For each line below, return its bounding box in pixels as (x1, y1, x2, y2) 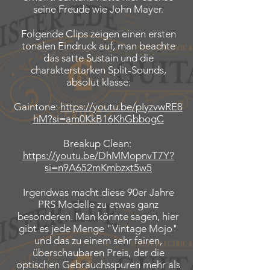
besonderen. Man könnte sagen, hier (17, 210, 179, 222)
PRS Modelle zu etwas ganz (38, 198, 159, 210)
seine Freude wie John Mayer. (33, 3, 163, 15)
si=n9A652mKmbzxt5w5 (45, 162, 152, 174)
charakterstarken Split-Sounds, (30, 64, 166, 76)
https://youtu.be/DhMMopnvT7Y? (22, 149, 174, 162)
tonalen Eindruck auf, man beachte (21, 40, 175, 52)
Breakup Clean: (63, 137, 134, 149)
